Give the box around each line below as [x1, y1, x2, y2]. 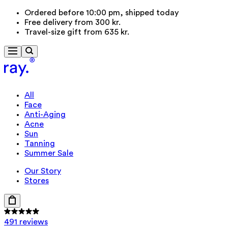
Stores [24, 177, 49, 185]
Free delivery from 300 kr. [24, 18, 121, 26]
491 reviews [4, 218, 48, 226]
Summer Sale [24, 149, 73, 158]
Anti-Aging [24, 110, 66, 119]
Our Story [24, 167, 61, 176]
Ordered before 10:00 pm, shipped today [24, 9, 179, 17]
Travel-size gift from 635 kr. [24, 28, 129, 36]
